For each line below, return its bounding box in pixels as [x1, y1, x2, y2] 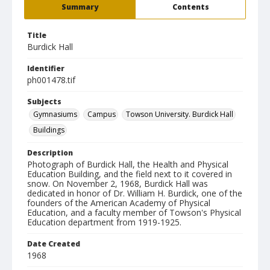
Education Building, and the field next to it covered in [27, 168, 232, 180]
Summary [61, 2, 98, 12]
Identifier [27, 63, 64, 74]
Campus [87, 109, 116, 119]
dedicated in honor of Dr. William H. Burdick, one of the [27, 187, 242, 199]
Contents [172, 2, 209, 12]
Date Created [27, 239, 80, 249]
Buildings [33, 125, 64, 135]
